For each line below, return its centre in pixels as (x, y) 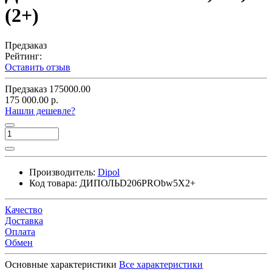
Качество (24, 209)
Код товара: (53, 183)
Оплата (20, 231)
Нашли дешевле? (40, 110)
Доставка (24, 220)
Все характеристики (161, 264)
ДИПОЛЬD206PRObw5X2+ (138, 183)
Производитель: (62, 172)
